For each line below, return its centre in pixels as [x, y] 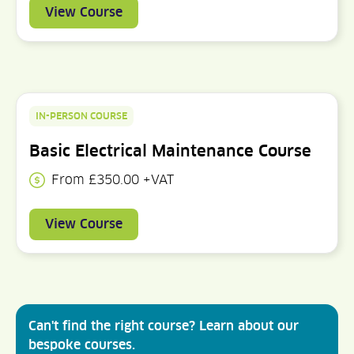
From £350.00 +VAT [113, 180]
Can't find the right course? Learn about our [164, 326]
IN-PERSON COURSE [81, 117]
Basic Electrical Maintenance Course [170, 151]
